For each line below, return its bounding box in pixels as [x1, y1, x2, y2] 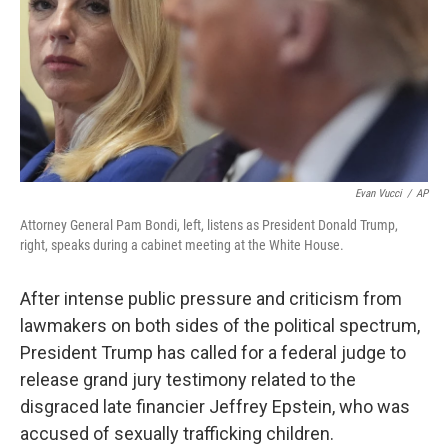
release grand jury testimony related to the [20, 369, 356, 390]
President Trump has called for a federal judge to [20, 342, 406, 363]
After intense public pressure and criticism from [20, 288, 402, 309]
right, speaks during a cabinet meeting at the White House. [20, 237, 344, 253]
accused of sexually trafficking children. [20, 423, 334, 444]
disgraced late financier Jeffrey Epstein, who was [20, 396, 410, 417]
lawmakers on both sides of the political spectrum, [20, 315, 420, 336]
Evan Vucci [355, 187, 402, 200]
